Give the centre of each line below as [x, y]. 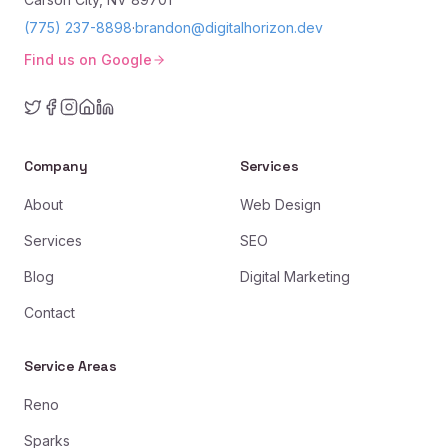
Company [56, 165]
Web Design [280, 204]
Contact [49, 312]
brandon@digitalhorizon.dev [229, 27]
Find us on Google [88, 59]
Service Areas [70, 365]
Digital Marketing [295, 276]
